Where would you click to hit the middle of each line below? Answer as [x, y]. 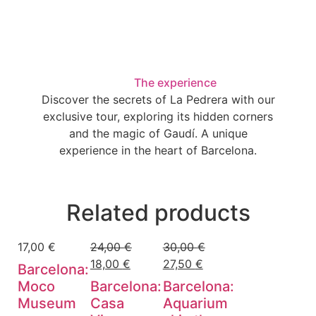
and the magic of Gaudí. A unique [158, 134]
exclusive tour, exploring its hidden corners [158, 117]
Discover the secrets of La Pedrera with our [158, 100]
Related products [158, 213]
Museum [47, 304]
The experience [176, 83]
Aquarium [195, 304]
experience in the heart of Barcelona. [158, 151]
